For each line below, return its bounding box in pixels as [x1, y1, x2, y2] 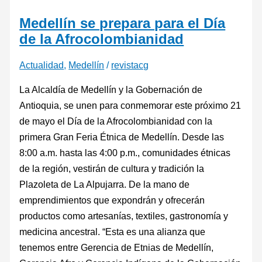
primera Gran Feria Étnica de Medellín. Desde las [19, 131, 225, 142]
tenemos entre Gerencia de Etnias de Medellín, [19, 242, 214, 253]
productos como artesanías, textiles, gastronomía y [19, 210, 229, 221]
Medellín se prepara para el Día [19, 15, 226, 31]
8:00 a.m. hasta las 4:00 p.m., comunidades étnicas [19, 147, 231, 158]
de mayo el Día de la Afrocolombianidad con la [19, 115, 213, 126]
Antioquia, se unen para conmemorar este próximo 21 [19, 99, 242, 111]
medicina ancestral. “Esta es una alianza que [19, 226, 206, 237]
